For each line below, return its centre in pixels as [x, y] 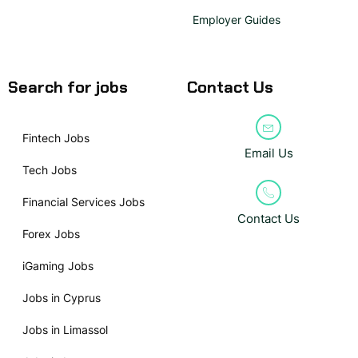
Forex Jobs [51, 233]
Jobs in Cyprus [62, 297]
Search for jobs [68, 87]
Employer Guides [237, 19]
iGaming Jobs [58, 265]
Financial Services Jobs [84, 201]
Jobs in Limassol [65, 329]
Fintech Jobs [56, 137]
